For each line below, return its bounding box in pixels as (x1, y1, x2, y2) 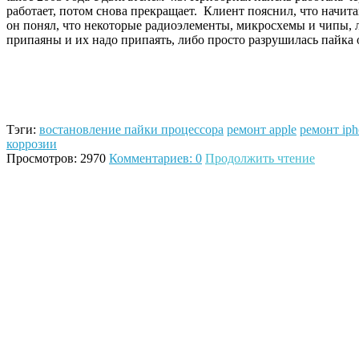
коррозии (6, 136, 57, 151)
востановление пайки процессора (39, 122, 224, 136)
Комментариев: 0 (109, 151, 202, 165)
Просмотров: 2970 (6, 151, 106, 165)
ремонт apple (227, 122, 296, 136)
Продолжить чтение (205, 151, 315, 165)
